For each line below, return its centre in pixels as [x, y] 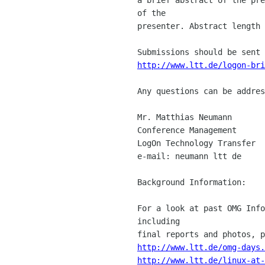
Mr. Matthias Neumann [185, 117]
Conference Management [187, 130]
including [161, 221]
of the [154, 13]
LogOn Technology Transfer [196, 143]
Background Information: [192, 182]
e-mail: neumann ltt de [189, 156]
